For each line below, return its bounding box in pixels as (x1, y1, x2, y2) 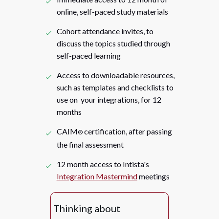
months (56, 107, 82, 116)
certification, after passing (82, 127, 172, 136)
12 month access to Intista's (56, 159, 149, 169)
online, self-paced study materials (56, 7, 168, 16)
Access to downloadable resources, (56, 70, 175, 80)
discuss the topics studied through (56, 39, 170, 48)
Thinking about (53, 202, 120, 214)
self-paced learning (56, 51, 121, 60)
